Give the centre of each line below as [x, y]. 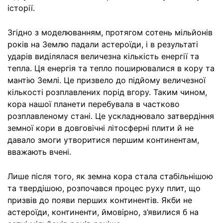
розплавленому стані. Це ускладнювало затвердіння [111, 116]
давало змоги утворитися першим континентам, [103, 140]
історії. [21, 8]
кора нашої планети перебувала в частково [94, 104]
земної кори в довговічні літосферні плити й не [101, 128]
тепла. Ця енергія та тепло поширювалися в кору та [111, 68]
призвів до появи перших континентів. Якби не [100, 200]
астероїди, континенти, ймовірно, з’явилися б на [103, 212]
